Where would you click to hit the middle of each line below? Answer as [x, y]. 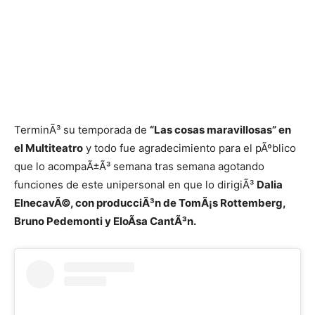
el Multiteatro [49, 148]
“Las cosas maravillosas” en [220, 130]
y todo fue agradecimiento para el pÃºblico [189, 148]
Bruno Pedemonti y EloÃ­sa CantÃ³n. [105, 221]
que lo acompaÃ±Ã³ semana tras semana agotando [139, 166]
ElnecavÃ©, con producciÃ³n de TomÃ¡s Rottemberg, [150, 203]
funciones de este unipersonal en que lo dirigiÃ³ [135, 185]
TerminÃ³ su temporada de [82, 130]
